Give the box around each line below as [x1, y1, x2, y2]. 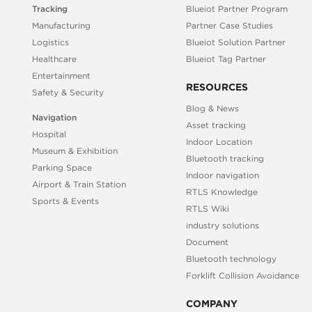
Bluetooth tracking [186, 154, 265, 164]
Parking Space [32, 162, 93, 172]
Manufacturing [32, 20, 91, 30]
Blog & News [186, 104, 240, 114]
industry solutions [186, 221, 260, 231]
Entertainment [32, 70, 91, 80]
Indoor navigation [186, 171, 260, 180]
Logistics [32, 37, 70, 47]
